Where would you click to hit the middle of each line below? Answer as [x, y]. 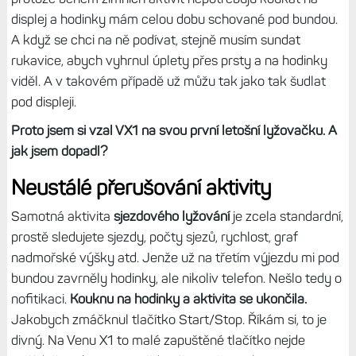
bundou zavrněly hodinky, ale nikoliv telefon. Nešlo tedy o [176, 278]
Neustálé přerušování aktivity [141, 187]
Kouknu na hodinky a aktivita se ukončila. [188, 298]
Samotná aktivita [62, 216]
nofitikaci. [40, 298]
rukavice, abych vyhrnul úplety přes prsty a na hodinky [169, 60]
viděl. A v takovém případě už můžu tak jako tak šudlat [168, 81]
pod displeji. [45, 101]
